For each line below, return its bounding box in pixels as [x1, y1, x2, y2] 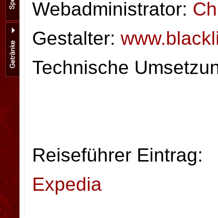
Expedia [32, 174, 102, 195]
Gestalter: [32, 28, 121, 49]
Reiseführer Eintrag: [32, 145, 203, 165]
